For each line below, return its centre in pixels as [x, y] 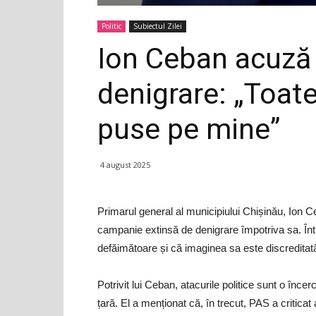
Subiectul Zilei [158, 26]
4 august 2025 [125, 164]
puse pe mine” [189, 129]
